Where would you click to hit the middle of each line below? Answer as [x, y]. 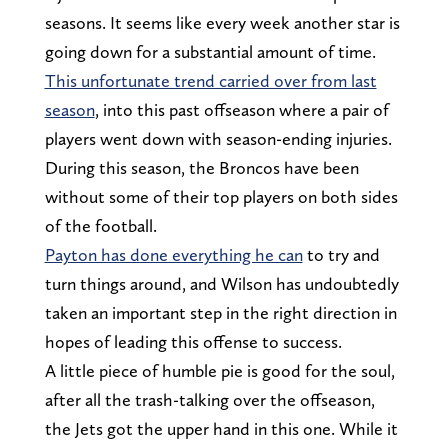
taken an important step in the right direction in [220, 312]
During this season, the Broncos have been [201, 167]
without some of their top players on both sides [221, 196]
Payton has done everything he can [173, 254]
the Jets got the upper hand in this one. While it [221, 428]
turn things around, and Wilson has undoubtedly [221, 283]
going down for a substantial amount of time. [210, 51]
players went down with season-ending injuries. [218, 138]
